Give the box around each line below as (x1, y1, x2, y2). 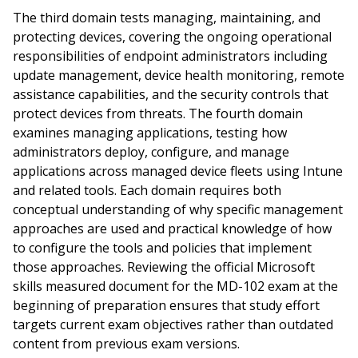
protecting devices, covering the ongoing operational (13, 28, 332, 46)
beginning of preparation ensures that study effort (13, 296, 320, 314)
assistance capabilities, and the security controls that (13, 86, 328, 103)
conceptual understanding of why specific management (13, 201, 343, 218)
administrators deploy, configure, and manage (13, 143, 289, 161)
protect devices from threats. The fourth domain (13, 105, 303, 122)
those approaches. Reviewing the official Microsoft (13, 258, 315, 276)
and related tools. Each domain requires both (13, 181, 281, 199)
